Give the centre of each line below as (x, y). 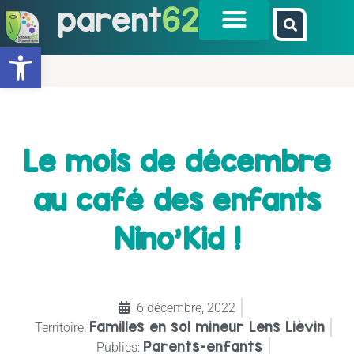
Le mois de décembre (177, 161)
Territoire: (60, 327)
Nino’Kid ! (177, 238)
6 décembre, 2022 (186, 307)
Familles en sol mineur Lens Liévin (207, 326)
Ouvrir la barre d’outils (55, 55)
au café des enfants (177, 200)
